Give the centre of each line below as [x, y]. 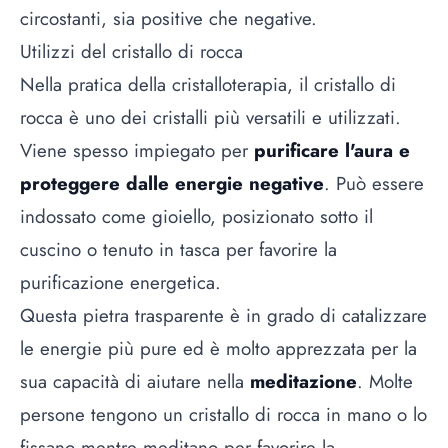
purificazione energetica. [123, 283]
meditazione [303, 382]
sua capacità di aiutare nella [135, 382]
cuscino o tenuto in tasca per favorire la [178, 250]
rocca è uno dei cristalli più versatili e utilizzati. [210, 118]
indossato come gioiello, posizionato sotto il [196, 217]
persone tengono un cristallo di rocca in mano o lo [223, 415]
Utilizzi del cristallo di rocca [131, 52]
